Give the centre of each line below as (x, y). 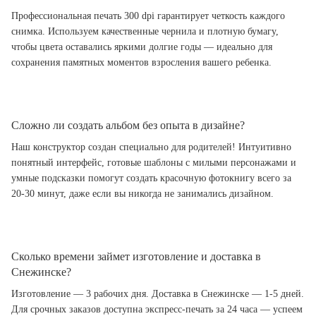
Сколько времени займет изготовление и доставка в (136, 257)
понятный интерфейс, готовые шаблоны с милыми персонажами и (154, 163)
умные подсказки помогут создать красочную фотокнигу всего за (151, 178)
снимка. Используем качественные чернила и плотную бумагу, (145, 32)
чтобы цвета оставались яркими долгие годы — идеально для (142, 47)
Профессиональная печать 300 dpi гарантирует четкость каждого (148, 16)
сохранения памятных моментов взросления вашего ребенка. (141, 63)
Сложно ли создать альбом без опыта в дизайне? (128, 126)
